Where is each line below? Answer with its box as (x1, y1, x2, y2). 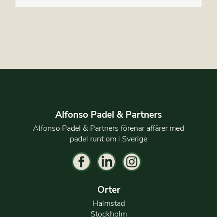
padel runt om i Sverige (70, 134, 147, 145)
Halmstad (92, 198, 125, 209)
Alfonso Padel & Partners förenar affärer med (33, 123, 184, 134)
